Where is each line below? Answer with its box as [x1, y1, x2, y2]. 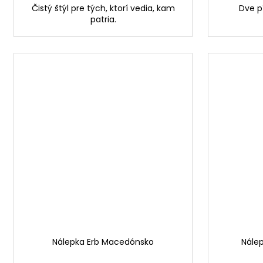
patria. [90, 14, 116, 26]
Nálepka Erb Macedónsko [52, 236, 154, 248]
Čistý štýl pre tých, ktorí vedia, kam [31, 2, 175, 15]
